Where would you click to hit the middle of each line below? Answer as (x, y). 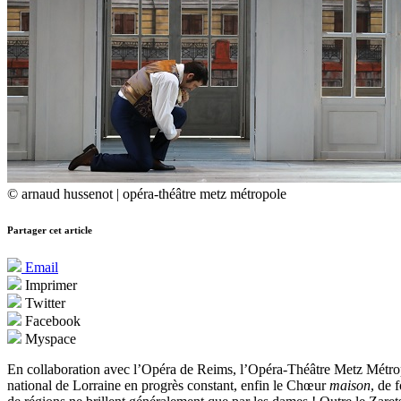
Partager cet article (50, 230)
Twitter (43, 303)
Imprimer (49, 286)
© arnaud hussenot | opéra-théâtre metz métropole (147, 194)
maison (350, 386)
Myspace (49, 339)
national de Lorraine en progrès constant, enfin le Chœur (168, 386)
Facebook (51, 321)
